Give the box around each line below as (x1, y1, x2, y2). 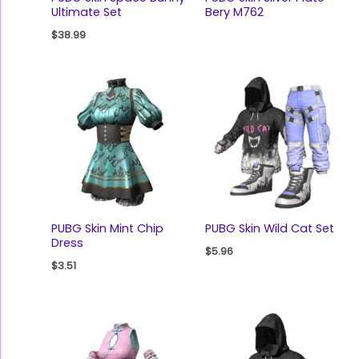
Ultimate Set (50, 4, 122, 21)
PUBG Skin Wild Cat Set (204, 220, 334, 236)
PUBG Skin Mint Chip (50, 220, 163, 236)
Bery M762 (204, 4, 264, 21)
